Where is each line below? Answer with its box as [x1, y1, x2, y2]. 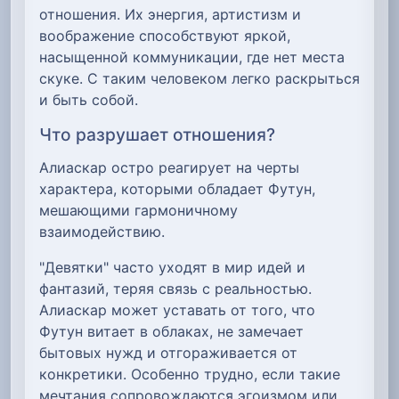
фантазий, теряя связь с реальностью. [39, 279, 312, 297]
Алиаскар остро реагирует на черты [39, 158, 299, 176]
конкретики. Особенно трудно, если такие [39, 364, 340, 383]
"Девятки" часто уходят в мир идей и [39, 257, 305, 276]
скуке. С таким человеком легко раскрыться [39, 69, 360, 87]
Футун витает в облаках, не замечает [39, 322, 304, 340]
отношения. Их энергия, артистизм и [39, 4, 301, 23]
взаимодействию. [39, 222, 165, 240]
